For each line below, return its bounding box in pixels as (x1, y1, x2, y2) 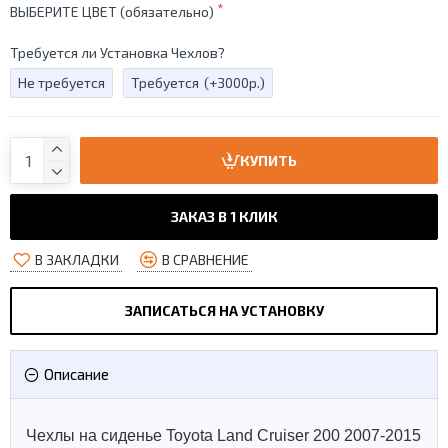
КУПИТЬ (240, 151, 297, 169)
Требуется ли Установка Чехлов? (10, 44, 225, 61)
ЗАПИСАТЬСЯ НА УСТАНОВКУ (124, 302, 324, 319)
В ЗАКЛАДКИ (35, 250, 119, 268)
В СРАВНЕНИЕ (162, 250, 249, 268)
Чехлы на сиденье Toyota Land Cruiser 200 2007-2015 (26, 427, 421, 444)
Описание (44, 365, 109, 383)
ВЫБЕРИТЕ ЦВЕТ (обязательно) (10, 3, 214, 20)
